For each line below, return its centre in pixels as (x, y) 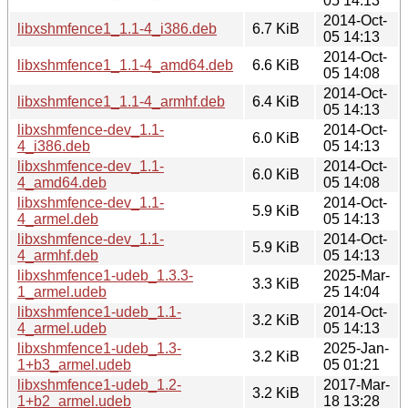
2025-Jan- (356, 348)
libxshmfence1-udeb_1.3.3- (105, 275)
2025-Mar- (357, 275)
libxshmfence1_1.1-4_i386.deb (117, 28)
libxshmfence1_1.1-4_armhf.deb (121, 101)
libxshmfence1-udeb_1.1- (99, 311)
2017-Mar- (357, 384)
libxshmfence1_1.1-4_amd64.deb (125, 65)
